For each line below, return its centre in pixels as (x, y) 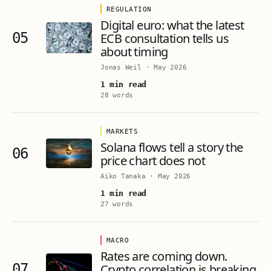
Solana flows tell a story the (172, 147)
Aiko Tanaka (123, 176)
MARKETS (122, 131)
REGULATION (129, 9)
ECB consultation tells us (165, 38)
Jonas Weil (121, 67)
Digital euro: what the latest (172, 25)
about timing (134, 52)
